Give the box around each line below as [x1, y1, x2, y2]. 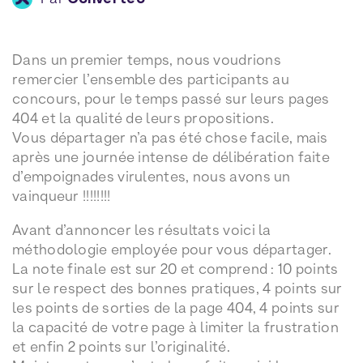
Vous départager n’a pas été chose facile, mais [12, 129, 328, 146]
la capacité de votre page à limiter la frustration [12, 318, 339, 335]
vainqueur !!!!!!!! [12, 187, 111, 204]
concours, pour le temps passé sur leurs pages [12, 90, 330, 107]
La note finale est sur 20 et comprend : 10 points [12, 260, 339, 277]
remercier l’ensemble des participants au [12, 70, 289, 88]
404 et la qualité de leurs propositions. [12, 109, 274, 126]
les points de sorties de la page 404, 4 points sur [12, 299, 340, 316]
